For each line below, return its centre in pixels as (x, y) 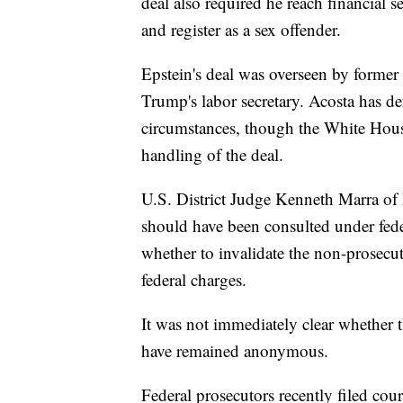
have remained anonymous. (235, 351)
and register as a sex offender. (241, 30)
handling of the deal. (212, 155)
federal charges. (194, 280)
